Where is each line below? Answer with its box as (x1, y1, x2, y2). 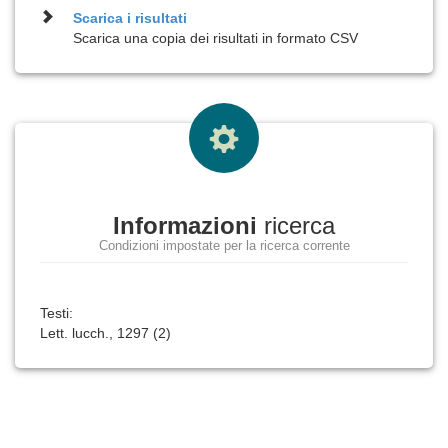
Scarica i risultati (73, 10, 188, 26)
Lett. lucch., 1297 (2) (40, 325, 171, 341)
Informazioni (113, 212, 257, 239)
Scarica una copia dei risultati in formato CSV (73, 30, 359, 46)
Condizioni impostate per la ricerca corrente (98, 238, 350, 253)
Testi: (40, 305, 73, 321)
